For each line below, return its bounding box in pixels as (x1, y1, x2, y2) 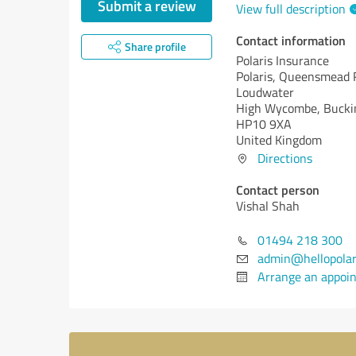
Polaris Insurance (236, 52, 329, 69)
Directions (257, 149, 312, 167)
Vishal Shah (236, 197, 300, 215)
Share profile (124, 39, 186, 54)
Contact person (236, 180, 319, 199)
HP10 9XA (236, 115, 292, 133)
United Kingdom (236, 131, 322, 149)
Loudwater (236, 83, 294, 101)
